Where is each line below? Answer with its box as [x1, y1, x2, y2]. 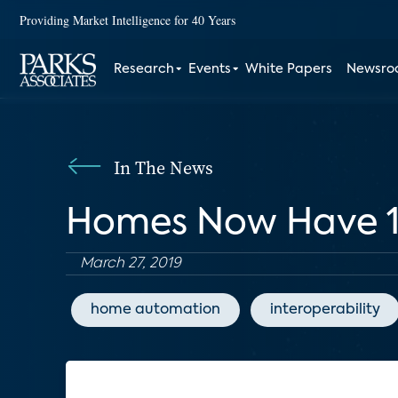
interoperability [270, 303, 380, 317]
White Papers [245, 63, 333, 76]
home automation [91, 303, 220, 317]
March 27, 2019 [80, 257, 181, 271]
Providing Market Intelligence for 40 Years [20, 11, 235, 28]
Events [188, 63, 232, 76]
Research [114, 63, 175, 76]
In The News [114, 155, 213, 180]
